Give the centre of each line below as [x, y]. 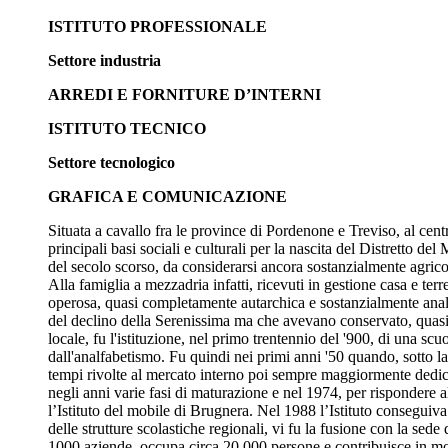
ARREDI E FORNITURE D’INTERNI [184, 94]
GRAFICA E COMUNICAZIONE [167, 196]
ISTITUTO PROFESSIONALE [157, 26]
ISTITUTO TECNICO [127, 128]
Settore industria [104, 60]
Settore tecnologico [111, 162]
